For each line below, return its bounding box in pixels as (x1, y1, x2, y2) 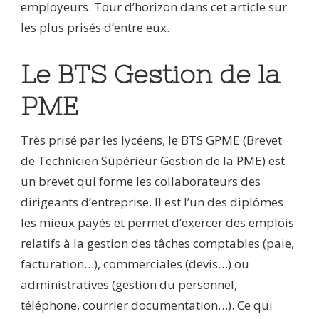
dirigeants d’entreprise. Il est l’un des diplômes (21, 194, 283, 211)
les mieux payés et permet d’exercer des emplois (21, 214, 294, 231)
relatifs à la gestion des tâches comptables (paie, (21, 235, 294, 252)
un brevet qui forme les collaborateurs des (21, 173, 261, 190)
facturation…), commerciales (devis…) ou (21, 256, 249, 273)
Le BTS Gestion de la (21, 60, 280, 90)
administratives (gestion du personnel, (21, 276, 237, 293)
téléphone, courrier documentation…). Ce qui (21, 297, 273, 314)
